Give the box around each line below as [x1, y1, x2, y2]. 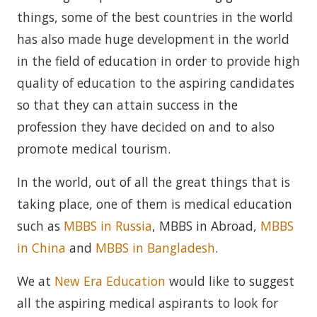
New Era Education [54, 272, 166, 289]
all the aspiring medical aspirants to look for [17, 294, 278, 311]
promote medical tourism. [17, 140, 171, 157]
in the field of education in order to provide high [17, 52, 300, 69]
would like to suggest [166, 272, 294, 289]
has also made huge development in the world [17, 30, 289, 47]
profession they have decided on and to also [17, 118, 275, 135]
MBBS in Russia [64, 217, 152, 234]
